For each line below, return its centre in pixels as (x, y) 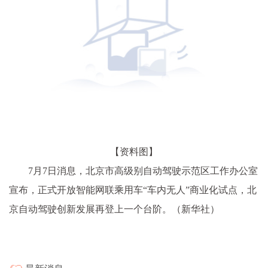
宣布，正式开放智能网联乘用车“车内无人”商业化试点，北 (133, 190)
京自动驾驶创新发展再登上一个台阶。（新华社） (114, 209)
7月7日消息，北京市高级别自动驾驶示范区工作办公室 (143, 170)
